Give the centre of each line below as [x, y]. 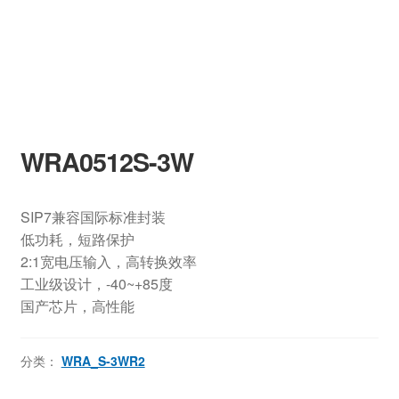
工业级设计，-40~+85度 [96, 284]
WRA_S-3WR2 [103, 360]
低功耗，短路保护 [77, 240]
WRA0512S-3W [106, 162]
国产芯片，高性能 [77, 306]
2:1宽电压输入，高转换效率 [108, 262]
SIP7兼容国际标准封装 [93, 217]
